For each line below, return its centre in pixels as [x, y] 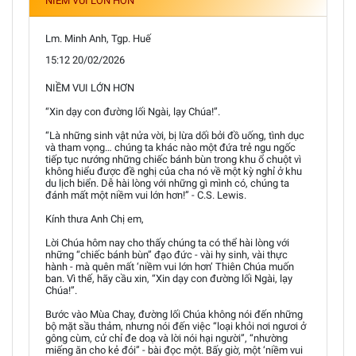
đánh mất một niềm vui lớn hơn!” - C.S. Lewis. [146, 195]
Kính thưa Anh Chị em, [95, 219]
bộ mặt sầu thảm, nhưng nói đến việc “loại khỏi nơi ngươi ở [176, 326]
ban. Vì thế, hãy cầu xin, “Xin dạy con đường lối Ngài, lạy [169, 278]
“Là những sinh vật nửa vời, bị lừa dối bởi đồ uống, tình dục [175, 135]
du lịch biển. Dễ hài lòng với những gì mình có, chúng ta [167, 183]
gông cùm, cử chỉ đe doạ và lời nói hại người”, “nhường [166, 338]
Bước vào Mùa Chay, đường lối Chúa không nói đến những [174, 314]
